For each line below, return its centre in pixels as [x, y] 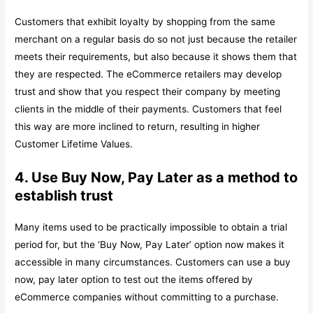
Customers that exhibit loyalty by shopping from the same [145, 22]
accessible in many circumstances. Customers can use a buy [153, 262]
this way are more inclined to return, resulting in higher [138, 127]
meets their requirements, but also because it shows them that [156, 57]
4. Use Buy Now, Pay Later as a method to [156, 178]
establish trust [64, 196]
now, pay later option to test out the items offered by [134, 280]
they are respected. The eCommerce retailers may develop [148, 74]
